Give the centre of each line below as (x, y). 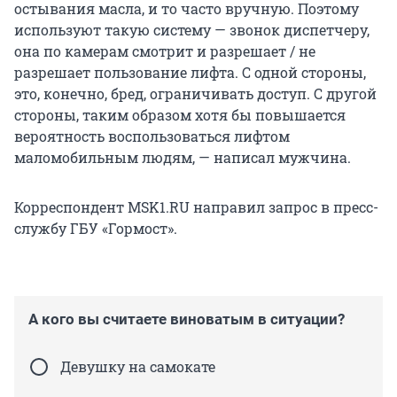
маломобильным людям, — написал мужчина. (183, 158)
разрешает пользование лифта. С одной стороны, (190, 73)
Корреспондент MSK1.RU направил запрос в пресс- (196, 207)
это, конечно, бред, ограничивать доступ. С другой (195, 94)
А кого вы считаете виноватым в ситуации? (187, 319)
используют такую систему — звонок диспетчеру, (192, 30)
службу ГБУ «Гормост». (96, 229)
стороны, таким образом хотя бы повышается (180, 115)
